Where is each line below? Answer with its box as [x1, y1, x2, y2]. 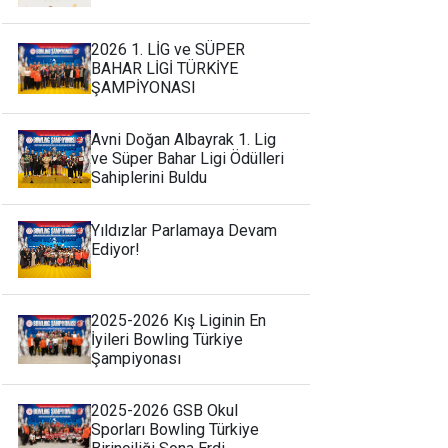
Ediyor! [91, 239, 141, 259]
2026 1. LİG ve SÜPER [91, 39, 246, 59]
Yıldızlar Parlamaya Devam [91, 220, 278, 240]
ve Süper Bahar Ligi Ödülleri [91, 148, 285, 168]
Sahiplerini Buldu [91, 167, 208, 187]
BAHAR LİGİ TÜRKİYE [91, 58, 239, 78]
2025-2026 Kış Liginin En [91, 311, 267, 331]
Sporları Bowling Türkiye [91, 420, 260, 440]
